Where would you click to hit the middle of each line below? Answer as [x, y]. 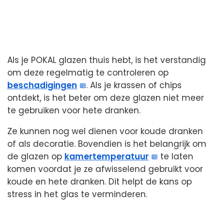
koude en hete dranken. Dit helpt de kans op [100, 182]
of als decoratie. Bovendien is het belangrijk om [107, 144]
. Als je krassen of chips [134, 85]
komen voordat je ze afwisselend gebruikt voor [105, 169]
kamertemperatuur [107, 157]
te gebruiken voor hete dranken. [74, 111]
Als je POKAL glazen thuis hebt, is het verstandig [107, 60]
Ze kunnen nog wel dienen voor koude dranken [105, 132]
